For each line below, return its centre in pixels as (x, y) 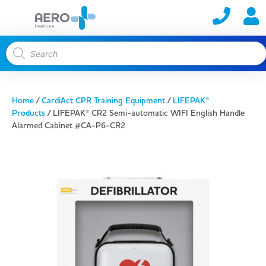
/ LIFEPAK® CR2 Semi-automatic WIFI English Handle (145, 113)
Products (28, 113)
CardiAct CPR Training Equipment (103, 101)
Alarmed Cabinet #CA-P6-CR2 (69, 126)
